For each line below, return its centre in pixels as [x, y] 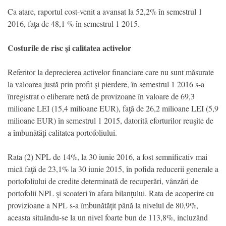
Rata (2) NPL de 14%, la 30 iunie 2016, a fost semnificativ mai [107, 156]
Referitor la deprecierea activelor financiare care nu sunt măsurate [111, 72]
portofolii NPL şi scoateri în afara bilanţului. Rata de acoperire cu [111, 193]
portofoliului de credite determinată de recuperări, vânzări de [103, 181]
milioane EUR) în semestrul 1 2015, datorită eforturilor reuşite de [110, 120]
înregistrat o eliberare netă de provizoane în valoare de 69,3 [101, 96]
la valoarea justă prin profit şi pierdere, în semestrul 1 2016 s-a [106, 84]
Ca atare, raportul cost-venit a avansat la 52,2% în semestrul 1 [105, 11]
